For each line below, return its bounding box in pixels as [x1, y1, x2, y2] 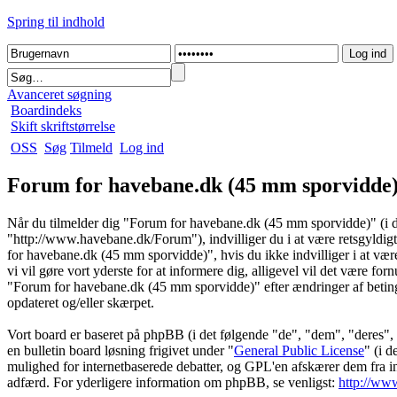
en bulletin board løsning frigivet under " [7, 342, 234, 358]
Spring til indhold [7, 14, 105, 29]
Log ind [120, 140, 164, 155]
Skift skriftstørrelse [11, 119, 115, 134]
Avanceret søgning [7, 87, 112, 102]
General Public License [234, 342, 364, 358]
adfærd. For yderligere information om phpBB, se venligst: [7, 374, 339, 390]
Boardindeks [11, 103, 82, 118]
